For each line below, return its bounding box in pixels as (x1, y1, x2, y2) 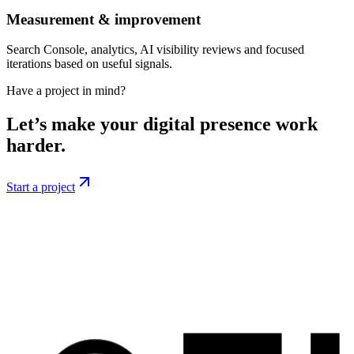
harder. (6, 135, 66, 156)
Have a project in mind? (6, 84, 126, 98)
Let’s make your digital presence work (6, 114, 318, 135)
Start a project (6, 180, 75, 194)
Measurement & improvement (6, 10, 201, 28)
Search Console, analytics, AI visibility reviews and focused (6, 43, 304, 57)
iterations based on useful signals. (6, 57, 172, 71)
